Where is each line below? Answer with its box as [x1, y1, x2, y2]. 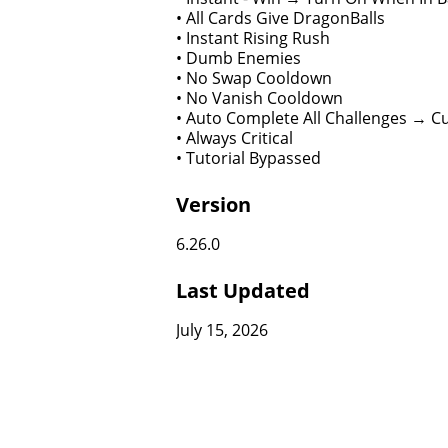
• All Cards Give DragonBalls [176, 7, 385, 29]
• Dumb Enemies [176, 47, 301, 69]
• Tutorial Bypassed [176, 147, 321, 169]
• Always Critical [176, 127, 293, 149]
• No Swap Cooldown [176, 67, 332, 89]
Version [176, 191, 251, 218]
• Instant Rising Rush [176, 27, 330, 49]
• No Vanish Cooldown [176, 87, 343, 109]
